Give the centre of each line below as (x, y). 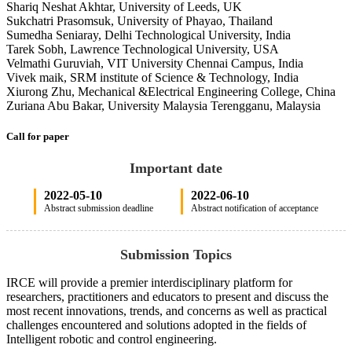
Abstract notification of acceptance (255, 209)
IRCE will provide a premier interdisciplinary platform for (149, 283)
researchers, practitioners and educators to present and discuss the (167, 297)
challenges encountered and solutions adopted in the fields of (156, 325)
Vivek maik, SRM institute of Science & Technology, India (152, 78)
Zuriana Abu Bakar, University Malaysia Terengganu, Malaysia (163, 106)
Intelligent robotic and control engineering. (112, 339)
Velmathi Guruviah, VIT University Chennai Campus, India (155, 64)
